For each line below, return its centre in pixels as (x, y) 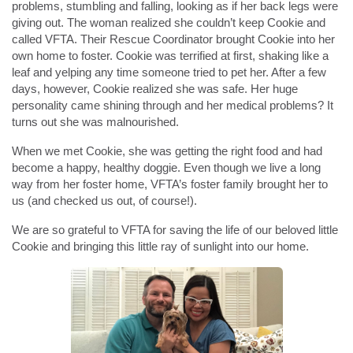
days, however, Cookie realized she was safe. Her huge (155, 89)
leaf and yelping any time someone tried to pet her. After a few (169, 72)
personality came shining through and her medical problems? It (173, 106)
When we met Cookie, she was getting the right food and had (167, 151)
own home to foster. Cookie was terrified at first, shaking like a (170, 56)
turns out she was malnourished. (95, 122)
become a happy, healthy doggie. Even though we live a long (166, 168)
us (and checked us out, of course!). (104, 201)
